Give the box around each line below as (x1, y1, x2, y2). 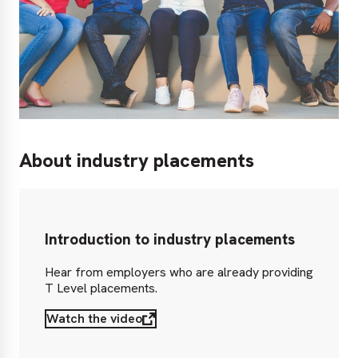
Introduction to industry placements (45, 229, 295, 249)
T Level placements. (45, 279, 157, 296)
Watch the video (46, 309, 142, 327)
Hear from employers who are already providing (45, 263, 313, 280)
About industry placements (19, 147, 254, 173)
